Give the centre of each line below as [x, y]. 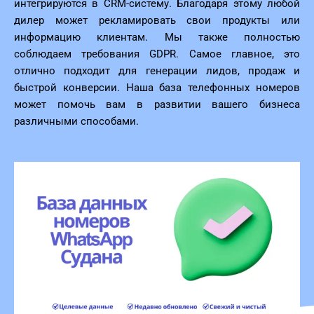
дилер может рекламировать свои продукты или [157, 21]
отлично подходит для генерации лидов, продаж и [157, 71]
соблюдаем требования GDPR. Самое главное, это [157, 54]
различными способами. [76, 122]
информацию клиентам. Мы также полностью [157, 37]
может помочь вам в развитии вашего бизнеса [157, 105]
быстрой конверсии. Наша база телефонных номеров [157, 88]
